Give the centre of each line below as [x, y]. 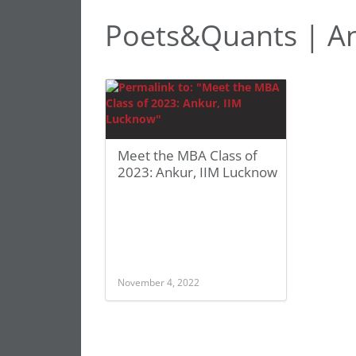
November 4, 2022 [159, 282]
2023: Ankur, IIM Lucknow [197, 172]
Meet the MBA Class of [188, 155]
